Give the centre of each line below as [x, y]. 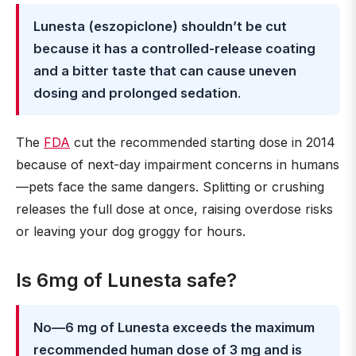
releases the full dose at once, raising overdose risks [174, 209]
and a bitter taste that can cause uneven [165, 71]
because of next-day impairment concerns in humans [178, 164]
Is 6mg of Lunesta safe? [126, 280]
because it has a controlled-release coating [174, 48]
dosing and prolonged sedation [135, 93]
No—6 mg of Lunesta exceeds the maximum [174, 327]
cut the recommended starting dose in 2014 [203, 142]
